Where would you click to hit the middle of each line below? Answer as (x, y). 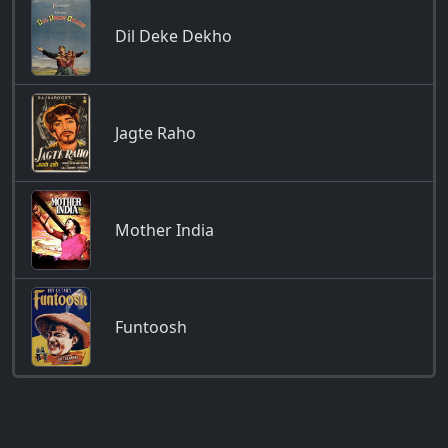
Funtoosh (151, 327)
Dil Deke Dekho (173, 36)
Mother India (164, 230)
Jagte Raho (155, 133)
